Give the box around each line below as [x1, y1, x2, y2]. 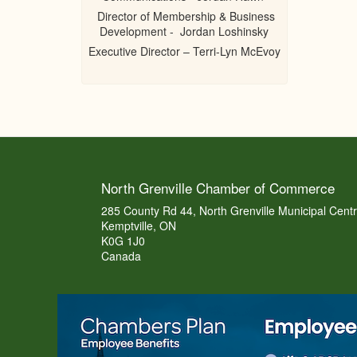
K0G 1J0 [100, 233, 145, 249]
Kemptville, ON [100, 218, 176, 233]
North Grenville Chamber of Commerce [100, 178, 335, 198]
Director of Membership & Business [93, 8, 275, 24]
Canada [100, 248, 141, 264]
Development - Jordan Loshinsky [100, 23, 269, 39]
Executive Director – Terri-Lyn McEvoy [88, 43, 280, 59]
